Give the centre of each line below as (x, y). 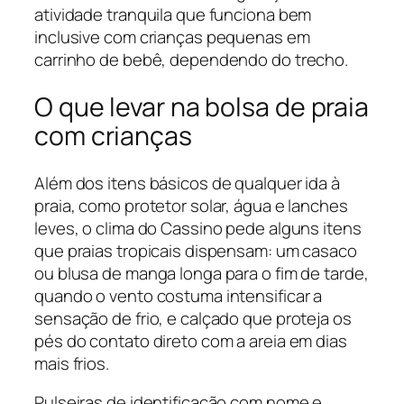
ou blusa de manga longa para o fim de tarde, (202, 273)
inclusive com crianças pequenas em (172, 37)
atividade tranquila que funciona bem (173, 15)
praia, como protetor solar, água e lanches (191, 205)
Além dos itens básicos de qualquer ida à (187, 183)
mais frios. (72, 363)
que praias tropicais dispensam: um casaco (196, 250)
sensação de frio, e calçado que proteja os (193, 318)
